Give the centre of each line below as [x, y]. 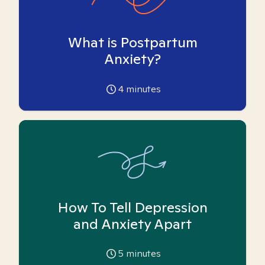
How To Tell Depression [132, 207]
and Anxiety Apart [132, 224]
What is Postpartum [132, 42]
